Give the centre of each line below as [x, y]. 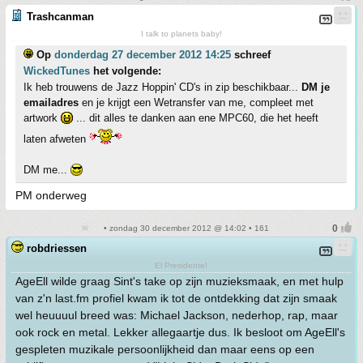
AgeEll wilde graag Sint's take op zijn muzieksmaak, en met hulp [179, 281]
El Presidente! [181, 265]
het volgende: [126, 70]
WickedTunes [57, 70]
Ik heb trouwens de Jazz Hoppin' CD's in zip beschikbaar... [162, 87]
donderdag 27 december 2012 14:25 [143, 54]
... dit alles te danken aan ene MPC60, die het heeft [196, 117]
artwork [42, 117]
